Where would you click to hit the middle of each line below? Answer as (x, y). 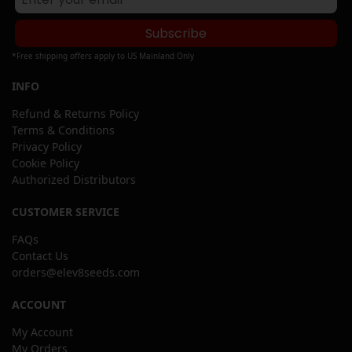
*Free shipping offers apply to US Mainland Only (103, 55)
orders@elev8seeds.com (76, 272)
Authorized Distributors (74, 179)
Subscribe (176, 33)
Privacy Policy (47, 146)
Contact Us (40, 255)
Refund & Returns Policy (75, 113)
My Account (42, 332)
